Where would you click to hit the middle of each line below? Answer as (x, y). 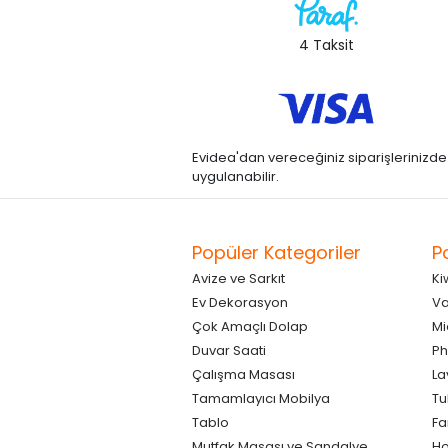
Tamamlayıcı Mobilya (261, 398)
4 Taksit (326, 44)
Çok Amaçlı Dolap (250, 326)
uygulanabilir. (235, 176)
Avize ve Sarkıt (238, 278)
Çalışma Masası (243, 374)
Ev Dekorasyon (240, 302)
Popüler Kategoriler (276, 252)
